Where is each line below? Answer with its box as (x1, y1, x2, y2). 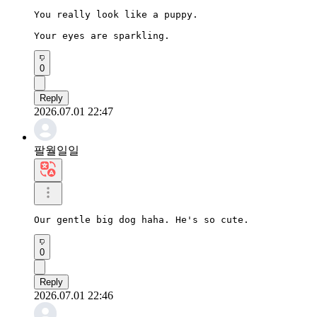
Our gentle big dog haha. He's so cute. (34, 214, 249, 225)
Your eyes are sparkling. (34, 30, 170, 41)
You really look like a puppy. (34, 8, 198, 20)
